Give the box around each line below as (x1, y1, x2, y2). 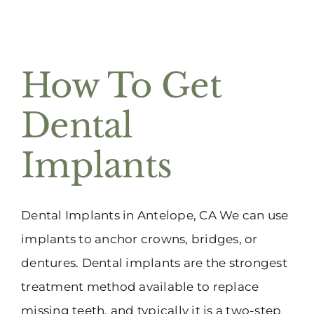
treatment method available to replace (21, 279, 259, 294)
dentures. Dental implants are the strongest (21, 255, 287, 270)
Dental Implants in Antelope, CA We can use (21, 207, 289, 222)
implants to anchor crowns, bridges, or (21, 231, 258, 246)
